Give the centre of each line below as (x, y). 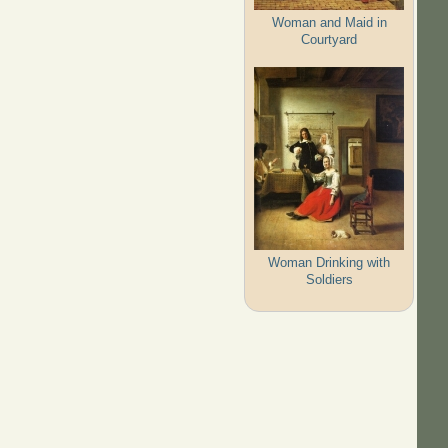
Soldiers (329, 279)
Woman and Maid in (329, 22)
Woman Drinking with (329, 262)
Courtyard (329, 39)
